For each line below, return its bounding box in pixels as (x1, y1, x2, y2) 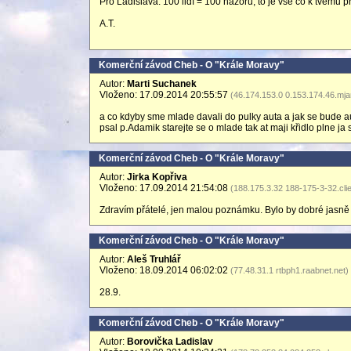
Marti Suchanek (127, 78, 197, 89)
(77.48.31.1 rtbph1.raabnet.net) (230, 266, 349, 275)
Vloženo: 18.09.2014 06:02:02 (100, 265, 230, 276)
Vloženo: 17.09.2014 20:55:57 (100, 89, 230, 100)
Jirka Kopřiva (127, 172, 187, 183)
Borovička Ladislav (127, 336, 213, 347)
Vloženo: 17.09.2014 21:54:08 (100, 183, 230, 194)
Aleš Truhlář (127, 254, 181, 265)
